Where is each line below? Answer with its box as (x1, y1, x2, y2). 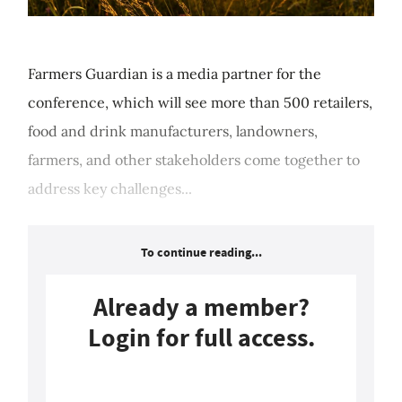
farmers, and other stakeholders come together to (28, 151, 360, 170)
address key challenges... (28, 179, 192, 198)
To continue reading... (140, 244, 262, 262)
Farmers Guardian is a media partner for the (28, 65, 321, 83)
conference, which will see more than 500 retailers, (28, 93, 372, 112)
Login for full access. (87, 321, 315, 355)
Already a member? (92, 291, 310, 325)
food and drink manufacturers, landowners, (28, 122, 318, 141)
